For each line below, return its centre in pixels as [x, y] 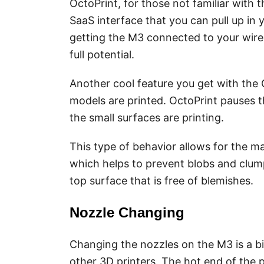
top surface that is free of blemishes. [161, 181]
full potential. [102, 55]
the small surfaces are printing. [147, 118]
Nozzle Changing [127, 213]
